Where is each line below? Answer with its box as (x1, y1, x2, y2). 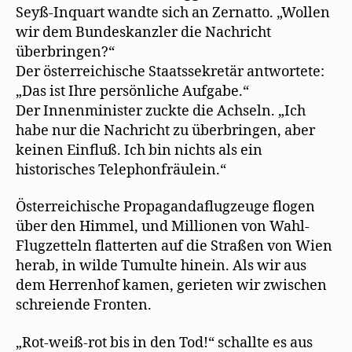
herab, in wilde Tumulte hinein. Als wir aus (16, 257, 306, 275)
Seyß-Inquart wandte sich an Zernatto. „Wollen (16, 3, 330, 22)
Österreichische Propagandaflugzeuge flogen (16, 198, 315, 216)
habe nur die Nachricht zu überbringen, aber (16, 121, 315, 140)
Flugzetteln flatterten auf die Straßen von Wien (16, 237, 332, 255)
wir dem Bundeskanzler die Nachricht (16, 23, 271, 42)
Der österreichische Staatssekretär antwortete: (16, 62, 324, 81)
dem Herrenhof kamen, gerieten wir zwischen (16, 277, 327, 295)
